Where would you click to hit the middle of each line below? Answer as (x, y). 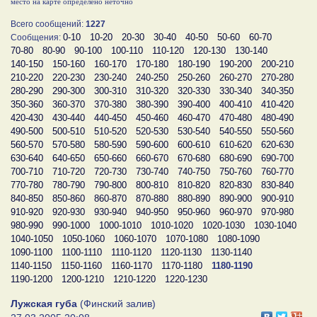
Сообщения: (37, 37)
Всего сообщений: (48, 24)
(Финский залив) (116, 303)
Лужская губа (44, 303)
